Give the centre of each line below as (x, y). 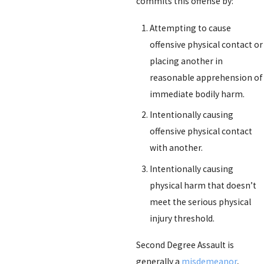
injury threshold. (182, 219)
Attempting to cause (191, 28)
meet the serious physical (201, 202)
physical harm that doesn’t (203, 186)
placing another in (187, 61)
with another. (176, 148)
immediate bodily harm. (197, 94)
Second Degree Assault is (185, 245)
